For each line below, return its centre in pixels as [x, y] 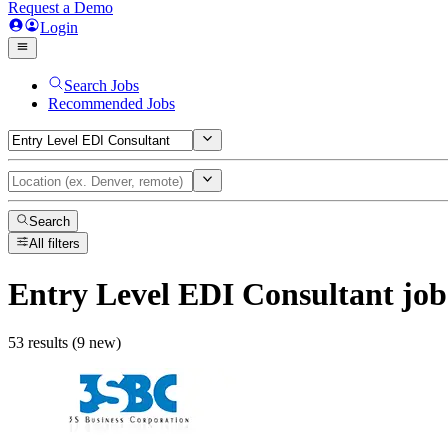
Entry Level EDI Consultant [201, 293]
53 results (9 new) [64, 343]
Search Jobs [101, 85]
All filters [55, 244]
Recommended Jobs [111, 103]
